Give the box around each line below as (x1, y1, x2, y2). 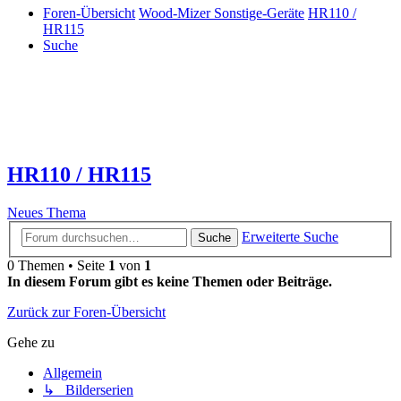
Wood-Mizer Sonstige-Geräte (139, 5, 304, 21)
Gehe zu (7, 334, 55, 350)
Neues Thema (7, 205, 86, 221)
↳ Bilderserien (43, 381, 133, 397)
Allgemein (43, 364, 102, 380)
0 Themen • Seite (7, 257, 108, 273)
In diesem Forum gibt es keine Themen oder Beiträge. (7, 273, 332, 289)
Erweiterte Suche (242, 228, 338, 244)
